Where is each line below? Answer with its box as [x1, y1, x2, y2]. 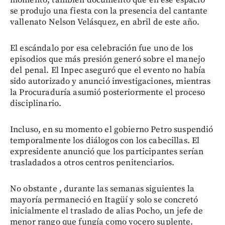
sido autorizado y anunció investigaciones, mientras [10, 76, 211, 87]
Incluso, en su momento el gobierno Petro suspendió [10, 124, 213, 136]
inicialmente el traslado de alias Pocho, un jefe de [10, 205, 203, 217]
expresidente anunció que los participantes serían [10, 146, 204, 158]
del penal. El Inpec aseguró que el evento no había [10, 65, 206, 76]
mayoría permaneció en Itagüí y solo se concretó [10, 194, 198, 206]
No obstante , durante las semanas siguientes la [10, 183, 195, 195]
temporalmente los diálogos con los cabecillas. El [10, 135, 200, 147]
